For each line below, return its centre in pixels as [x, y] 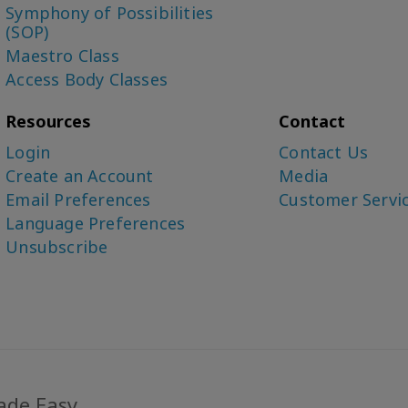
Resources [49, 121]
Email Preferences [78, 199]
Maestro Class [62, 56]
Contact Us [324, 152]
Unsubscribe [57, 247]
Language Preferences [96, 223]
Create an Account [80, 176]
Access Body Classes [87, 79]
